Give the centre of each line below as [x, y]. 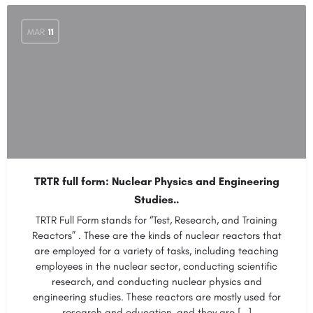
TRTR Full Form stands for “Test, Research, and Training [156, 220]
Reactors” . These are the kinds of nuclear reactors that [156, 235]
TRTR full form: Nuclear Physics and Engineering [156, 181]
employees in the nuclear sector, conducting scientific [156, 266]
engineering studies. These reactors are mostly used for [156, 297]
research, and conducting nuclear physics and [156, 282]
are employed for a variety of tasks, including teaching [156, 251]
